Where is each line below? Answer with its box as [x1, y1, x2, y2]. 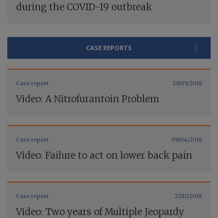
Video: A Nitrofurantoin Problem [16, 92, 159, 105]
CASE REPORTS [86, 43, 132, 52]
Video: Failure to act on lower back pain [16, 149, 192, 161]
